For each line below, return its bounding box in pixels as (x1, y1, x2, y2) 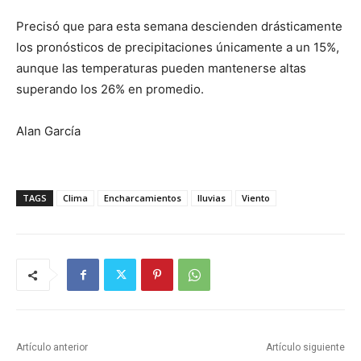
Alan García (16, 123, 81, 139)
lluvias (197, 192, 226, 205)
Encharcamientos (104, 192, 181, 205)
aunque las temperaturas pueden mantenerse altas (16, 60, 306, 77)
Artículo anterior (16, 342, 88, 354)
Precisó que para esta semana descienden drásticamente (16, 19, 342, 35)
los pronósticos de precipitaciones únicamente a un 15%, (16, 39, 339, 56)
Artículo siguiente (265, 342, 345, 354)
